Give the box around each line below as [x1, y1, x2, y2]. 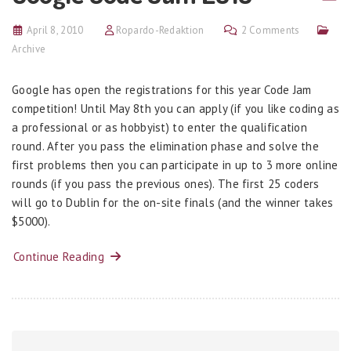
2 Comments [241, 24, 300, 37]
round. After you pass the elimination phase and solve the [12, 139, 320, 154]
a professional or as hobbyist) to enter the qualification [12, 120, 308, 135]
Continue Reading [13, 249, 111, 265]
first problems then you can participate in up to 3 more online [12, 157, 338, 172]
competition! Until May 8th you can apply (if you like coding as [12, 101, 339, 116]
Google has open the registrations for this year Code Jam [12, 82, 312, 97]
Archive [12, 42, 46, 56]
